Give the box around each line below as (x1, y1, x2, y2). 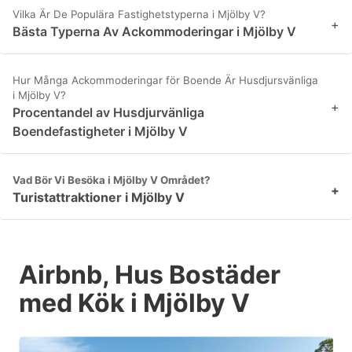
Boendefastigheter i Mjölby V (13, 123, 188, 140)
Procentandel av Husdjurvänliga (13, 104, 204, 121)
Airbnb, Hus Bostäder (19, 259, 280, 291)
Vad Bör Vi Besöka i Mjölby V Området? (13, 174, 211, 187)
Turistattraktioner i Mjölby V (13, 189, 185, 206)
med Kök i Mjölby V (19, 288, 250, 319)
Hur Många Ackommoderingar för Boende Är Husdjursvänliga (13, 74, 318, 87)
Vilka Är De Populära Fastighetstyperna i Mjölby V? (13, 8, 266, 21)
